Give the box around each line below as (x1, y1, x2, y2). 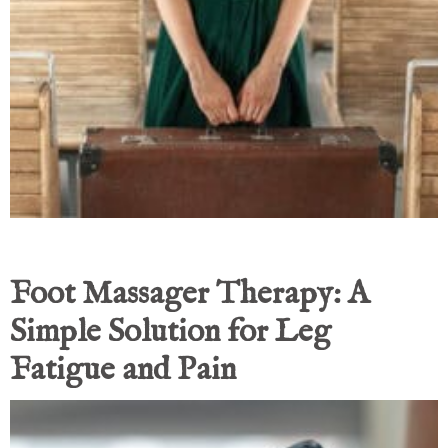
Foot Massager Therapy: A (10, 274, 369, 316)
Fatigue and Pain (10, 350, 236, 392)
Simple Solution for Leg (10, 312, 331, 354)
